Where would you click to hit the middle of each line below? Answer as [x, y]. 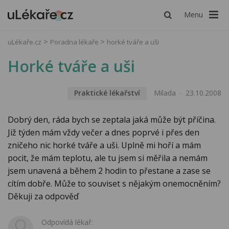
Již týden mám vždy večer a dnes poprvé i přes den [104, 133]
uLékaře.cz [25, 42]
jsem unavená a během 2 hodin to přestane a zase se [109, 171]
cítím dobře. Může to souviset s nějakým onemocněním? [114, 184]
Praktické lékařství [107, 93]
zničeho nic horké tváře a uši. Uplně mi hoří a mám [104, 145]
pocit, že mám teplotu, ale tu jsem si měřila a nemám [108, 158]
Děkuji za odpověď [43, 197]
